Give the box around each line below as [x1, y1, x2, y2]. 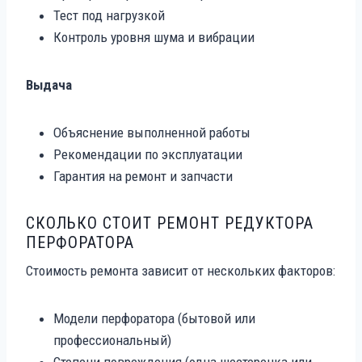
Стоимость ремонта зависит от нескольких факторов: [26, 262, 335, 279]
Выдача [26, 76, 72, 93]
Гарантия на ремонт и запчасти [53, 167, 233, 184]
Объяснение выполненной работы [53, 124, 250, 141]
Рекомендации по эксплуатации [53, 145, 242, 162]
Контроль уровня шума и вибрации [53, 28, 255, 45]
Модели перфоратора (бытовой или [53, 309, 255, 326]
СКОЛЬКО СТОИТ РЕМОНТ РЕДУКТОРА [26, 213, 314, 233]
